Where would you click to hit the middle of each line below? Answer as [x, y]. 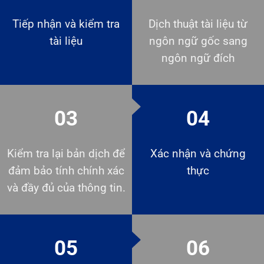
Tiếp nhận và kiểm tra [66, 24]
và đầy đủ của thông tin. [66, 188]
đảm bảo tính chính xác [66, 171]
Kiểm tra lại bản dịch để [66, 154]
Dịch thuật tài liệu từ [198, 24]
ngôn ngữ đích [198, 58]
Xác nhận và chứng [198, 154]
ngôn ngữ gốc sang [198, 41]
